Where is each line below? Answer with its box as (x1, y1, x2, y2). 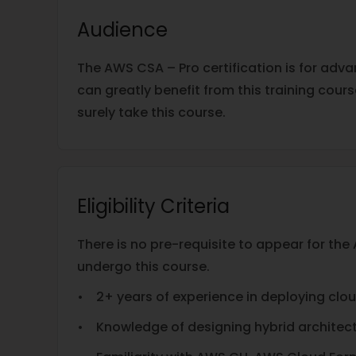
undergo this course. (77, 257, 210, 276)
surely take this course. (77, 103, 226, 122)
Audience (77, 17, 168, 43)
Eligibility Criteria (77, 193, 230, 219)
